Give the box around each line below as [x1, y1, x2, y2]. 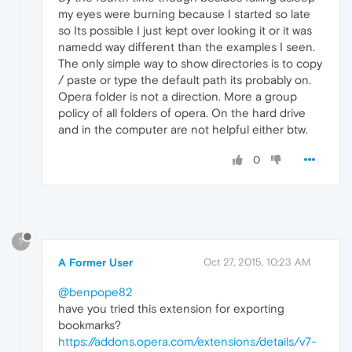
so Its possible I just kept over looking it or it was [58, 23, 312, 37]
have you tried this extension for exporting [58, 302, 284, 316]
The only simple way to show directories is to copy [58, 56, 322, 70]
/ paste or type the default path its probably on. [58, 72, 311, 86]
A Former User [58, 256, 133, 269]
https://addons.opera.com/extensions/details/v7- [58, 335, 317, 349]
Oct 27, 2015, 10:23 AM [203, 256, 310, 269]
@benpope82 [58, 285, 133, 299]
